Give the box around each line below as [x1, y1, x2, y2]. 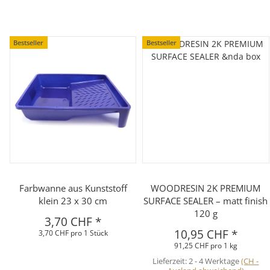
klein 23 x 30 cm [39, 194, 108, 207]
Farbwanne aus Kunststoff [19, 181, 127, 194]
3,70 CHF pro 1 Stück [38, 227, 108, 238]
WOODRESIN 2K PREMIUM [151, 181, 261, 194]
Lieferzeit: [152, 255, 189, 266]
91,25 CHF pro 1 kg [174, 240, 237, 251]
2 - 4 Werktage [189, 255, 242, 266]
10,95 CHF [174, 226, 231, 242]
